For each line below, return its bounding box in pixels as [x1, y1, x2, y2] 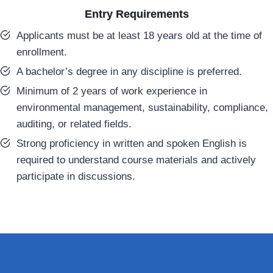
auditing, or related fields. [16, 118, 132, 130]
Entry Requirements [84, 8, 189, 20]
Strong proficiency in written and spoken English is [16, 137, 247, 149]
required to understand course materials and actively [16, 154, 256, 166]
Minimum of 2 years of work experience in [16, 85, 207, 97]
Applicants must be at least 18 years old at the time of [16, 29, 262, 41]
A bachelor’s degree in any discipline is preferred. [16, 65, 242, 77]
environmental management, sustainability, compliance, [16, 101, 268, 113]
